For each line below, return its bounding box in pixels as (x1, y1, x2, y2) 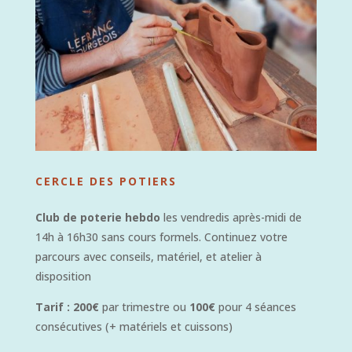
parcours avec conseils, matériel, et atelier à (35, 248, 262, 264)
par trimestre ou (98, 299, 189, 314)
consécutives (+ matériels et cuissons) (35, 318, 233, 334)
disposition (35, 268, 91, 284)
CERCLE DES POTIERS (35, 173, 177, 189)
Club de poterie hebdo (35, 209, 160, 225)
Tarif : (35, 299, 70, 314)
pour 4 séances (214, 299, 296, 314)
